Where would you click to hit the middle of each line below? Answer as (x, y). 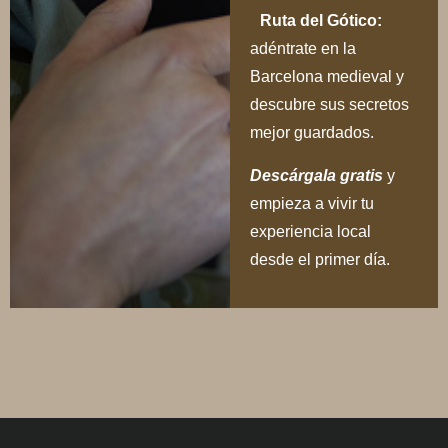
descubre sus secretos (329, 105)
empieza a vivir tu (311, 203)
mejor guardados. (316, 133)
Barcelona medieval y (326, 77)
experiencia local (310, 231)
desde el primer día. (319, 259)
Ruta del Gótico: (315, 21)
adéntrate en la (302, 49)
